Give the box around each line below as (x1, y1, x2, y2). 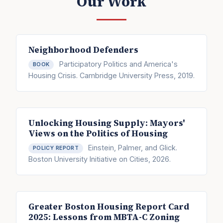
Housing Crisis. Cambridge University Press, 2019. (28, 71, 195, 80)
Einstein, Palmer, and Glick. (86, 143, 178, 152)
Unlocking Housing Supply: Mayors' (28, 117, 185, 129)
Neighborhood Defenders (28, 44, 138, 56)
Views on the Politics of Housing (28, 128, 168, 140)
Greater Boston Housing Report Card (28, 201, 189, 213)
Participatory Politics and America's (57, 59, 178, 68)
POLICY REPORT (32, 145, 79, 152)
